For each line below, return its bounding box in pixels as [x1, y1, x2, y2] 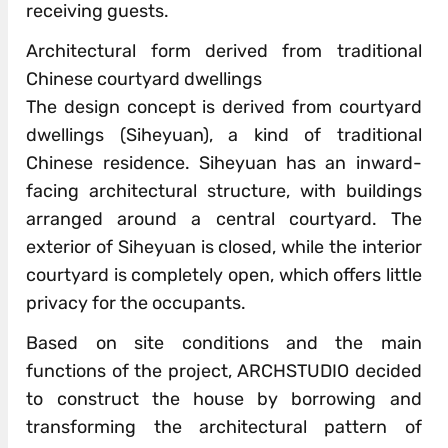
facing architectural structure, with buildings [26, 180, 422, 203]
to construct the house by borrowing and [26, 388, 422, 411]
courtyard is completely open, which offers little [26, 264, 422, 287]
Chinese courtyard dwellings [26, 68, 263, 91]
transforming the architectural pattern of [26, 416, 422, 439]
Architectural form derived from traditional [26, 40, 422, 63]
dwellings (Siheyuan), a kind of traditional [26, 124, 422, 147]
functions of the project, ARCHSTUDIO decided [26, 360, 422, 383]
